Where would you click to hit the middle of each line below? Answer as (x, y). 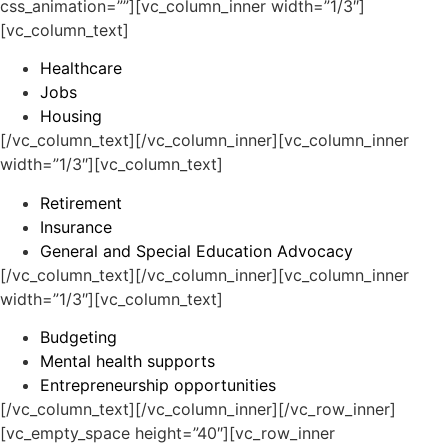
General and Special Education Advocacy (196, 250)
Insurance (76, 226)
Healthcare (81, 68)
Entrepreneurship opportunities (158, 385)
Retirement (81, 202)
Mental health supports (127, 361)
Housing (71, 116)
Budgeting (78, 337)
